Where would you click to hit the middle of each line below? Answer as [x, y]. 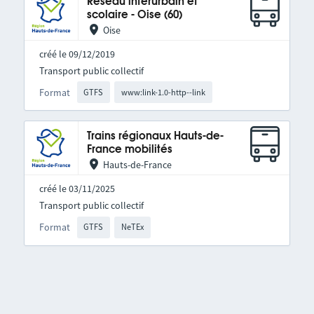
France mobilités [129, 150]
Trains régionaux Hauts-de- [155, 137]
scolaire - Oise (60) [134, 15]
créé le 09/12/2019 [77, 54]
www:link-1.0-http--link [164, 92]
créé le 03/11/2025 [77, 189]
